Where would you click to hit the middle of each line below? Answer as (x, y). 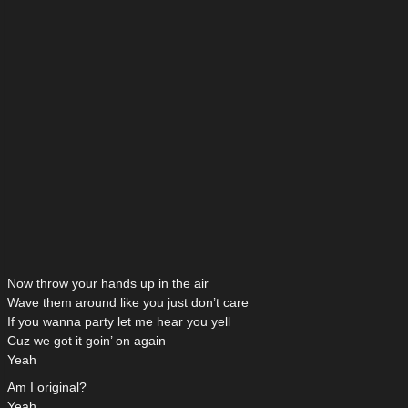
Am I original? (47, 388)
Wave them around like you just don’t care (128, 303)
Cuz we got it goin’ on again (87, 341)
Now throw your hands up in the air (108, 284)
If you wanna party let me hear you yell (119, 322)
